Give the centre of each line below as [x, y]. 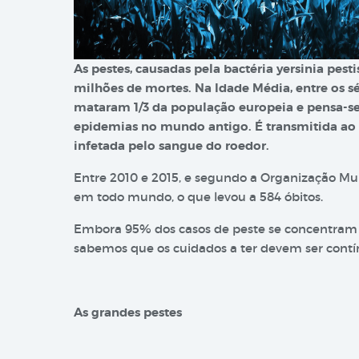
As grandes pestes [128, 313]
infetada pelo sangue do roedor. [171, 146]
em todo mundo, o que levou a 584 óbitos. [198, 197]
